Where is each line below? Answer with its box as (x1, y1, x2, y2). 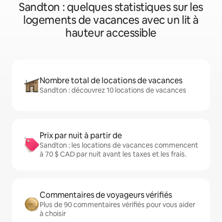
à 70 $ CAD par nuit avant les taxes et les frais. (40, 150, 186, 159)
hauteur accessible (65, 26, 157, 40)
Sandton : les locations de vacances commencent (40, 141, 198, 150)
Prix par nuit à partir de (40, 130, 122, 141)
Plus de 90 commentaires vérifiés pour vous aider (40, 200, 195, 209)
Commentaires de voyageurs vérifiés (40, 190, 172, 200)
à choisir (40, 209, 66, 218)
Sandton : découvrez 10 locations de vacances (40, 86, 186, 95)
